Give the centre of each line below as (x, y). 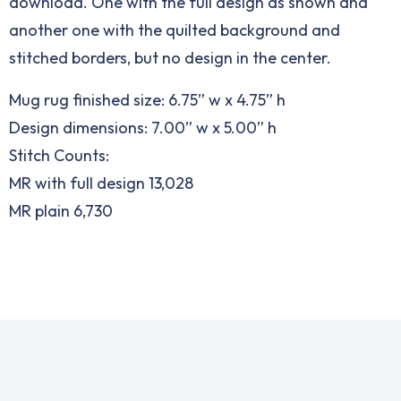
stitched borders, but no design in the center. (170, 58)
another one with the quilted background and (175, 30)
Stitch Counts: (59, 155)
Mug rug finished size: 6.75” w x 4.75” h (147, 100)
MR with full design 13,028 (101, 183)
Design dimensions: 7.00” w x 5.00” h (143, 128)
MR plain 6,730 (61, 211)
